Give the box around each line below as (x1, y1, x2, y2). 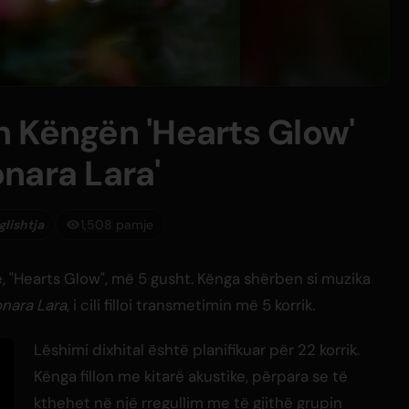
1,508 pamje (80, 215, 154, 233)
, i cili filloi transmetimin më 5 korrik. (67, 295, 315, 316)
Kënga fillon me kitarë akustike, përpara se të (34, 366, 348, 387)
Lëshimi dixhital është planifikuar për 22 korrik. (34, 340, 360, 361)
